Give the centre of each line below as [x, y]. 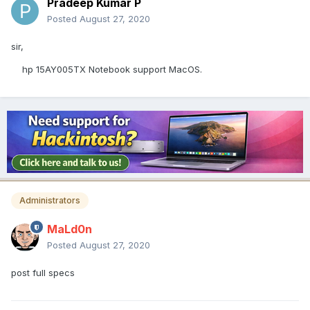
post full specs [43, 273]
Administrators [50, 201]
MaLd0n [70, 229]
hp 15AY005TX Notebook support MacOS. [109, 70]
